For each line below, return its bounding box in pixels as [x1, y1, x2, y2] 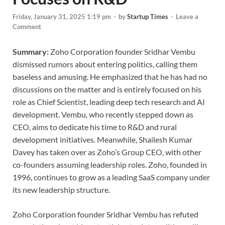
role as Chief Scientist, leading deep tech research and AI [13, 96, 205, 106]
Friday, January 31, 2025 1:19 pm [13, 12, 111, 21]
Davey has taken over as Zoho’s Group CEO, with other [13, 147, 201, 157]
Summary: [13, 46, 49, 56]
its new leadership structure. [13, 184, 110, 194]
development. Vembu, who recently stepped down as [13, 109, 193, 119]
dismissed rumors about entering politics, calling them [13, 59, 197, 69]
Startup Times [127, 12, 168, 21]
